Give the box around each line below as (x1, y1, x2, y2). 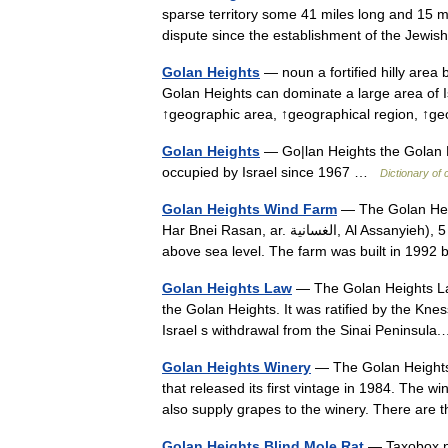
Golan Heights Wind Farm (162, 201, 337, 217)
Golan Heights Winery (162, 359, 311, 375)
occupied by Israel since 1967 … (162, 164, 380, 180)
